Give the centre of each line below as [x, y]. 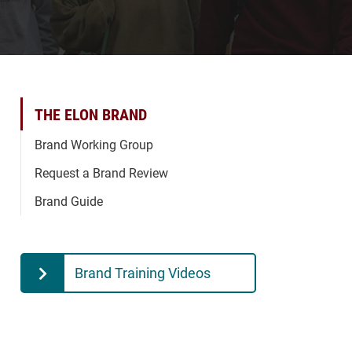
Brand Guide [69, 201]
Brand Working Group [94, 144]
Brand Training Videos [143, 273]
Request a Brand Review [101, 172]
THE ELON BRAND [91, 114]
